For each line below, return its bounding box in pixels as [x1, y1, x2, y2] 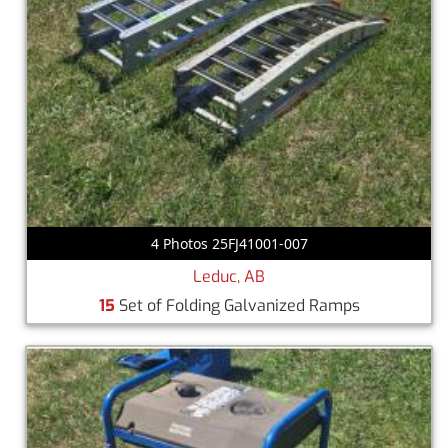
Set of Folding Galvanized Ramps [114, 294, 360, 316]
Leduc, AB [193, 265, 265, 287]
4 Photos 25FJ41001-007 [150, 233, 308, 253]
